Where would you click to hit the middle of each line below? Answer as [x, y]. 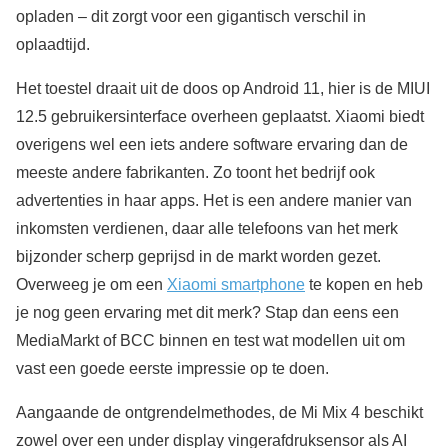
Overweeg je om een [91, 285]
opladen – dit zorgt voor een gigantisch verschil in [191, 17]
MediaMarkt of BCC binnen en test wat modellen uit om [210, 341]
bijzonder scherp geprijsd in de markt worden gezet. [198, 257]
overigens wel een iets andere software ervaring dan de [212, 145]
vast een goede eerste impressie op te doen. [172, 369]
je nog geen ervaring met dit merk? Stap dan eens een [207, 313]
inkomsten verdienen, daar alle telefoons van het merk [207, 229]
